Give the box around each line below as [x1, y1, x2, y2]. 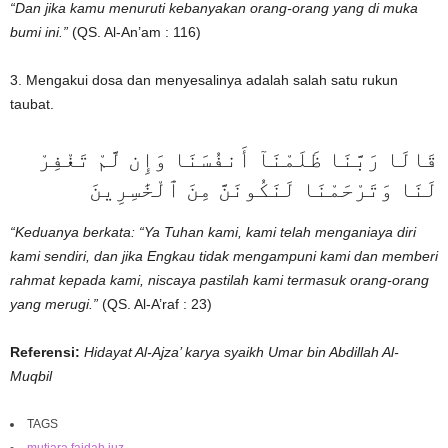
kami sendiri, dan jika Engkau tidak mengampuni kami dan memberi [10, 247, 438, 264]
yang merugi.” [10, 295, 98, 312]
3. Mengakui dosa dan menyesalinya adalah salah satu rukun [10, 71, 398, 88]
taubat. [10, 95, 54, 112]
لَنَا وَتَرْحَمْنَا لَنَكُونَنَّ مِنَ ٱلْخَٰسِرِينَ [89, 172, 438, 203]
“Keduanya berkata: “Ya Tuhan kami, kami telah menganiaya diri [10, 223, 416, 240]
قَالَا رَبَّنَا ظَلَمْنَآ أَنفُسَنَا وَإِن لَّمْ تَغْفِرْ [38, 142, 438, 173]
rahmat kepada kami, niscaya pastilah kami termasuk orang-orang [10, 271, 429, 288]
